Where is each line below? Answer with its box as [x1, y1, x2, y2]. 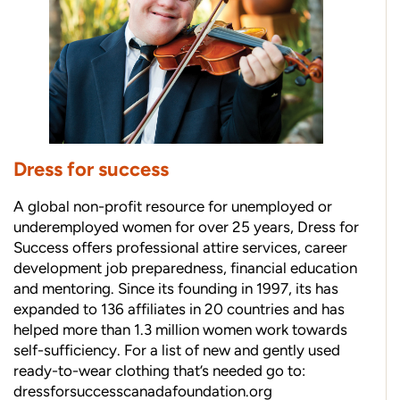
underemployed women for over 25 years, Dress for [13, 218, 359, 237]
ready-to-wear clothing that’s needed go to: [13, 362, 305, 380]
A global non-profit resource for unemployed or [13, 197, 332, 216]
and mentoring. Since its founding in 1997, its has [13, 279, 338, 298]
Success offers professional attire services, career [13, 238, 347, 257]
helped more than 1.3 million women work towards [13, 321, 347, 339]
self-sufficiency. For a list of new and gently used [13, 341, 340, 360]
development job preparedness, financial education [13, 259, 357, 278]
